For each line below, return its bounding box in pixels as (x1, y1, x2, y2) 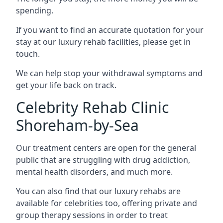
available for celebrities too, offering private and (16, 197, 197, 209)
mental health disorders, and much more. (16, 166, 173, 177)
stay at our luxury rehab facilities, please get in (16, 36, 191, 47)
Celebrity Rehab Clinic (16, 97, 169, 117)
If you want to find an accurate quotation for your (16, 24, 204, 35)
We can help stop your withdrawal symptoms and (16, 67, 203, 79)
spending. (16, 4, 53, 16)
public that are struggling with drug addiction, (16, 154, 190, 165)
